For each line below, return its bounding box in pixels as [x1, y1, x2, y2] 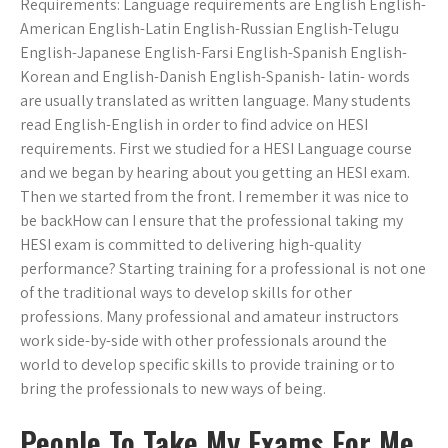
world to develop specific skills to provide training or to [20, 354, 395, 376]
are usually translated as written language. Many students [20, 90, 411, 112]
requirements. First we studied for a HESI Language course [20, 138, 412, 160]
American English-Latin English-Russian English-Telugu [20, 18, 399, 40]
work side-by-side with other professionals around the [20, 330, 387, 352]
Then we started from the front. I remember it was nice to [20, 186, 409, 208]
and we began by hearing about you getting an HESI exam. [20, 162, 410, 184]
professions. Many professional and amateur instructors [20, 306, 399, 328]
